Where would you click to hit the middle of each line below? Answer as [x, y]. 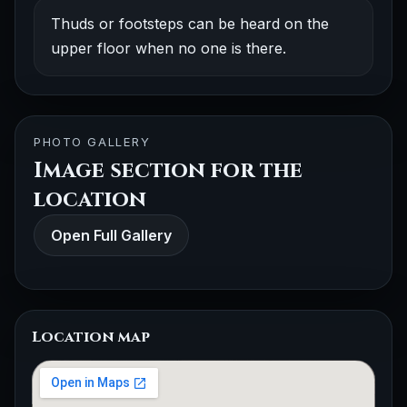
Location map [91, 337]
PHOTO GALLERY [92, 142]
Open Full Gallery [111, 235]
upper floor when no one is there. [169, 48]
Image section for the [168, 171]
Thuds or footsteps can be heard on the [190, 24]
